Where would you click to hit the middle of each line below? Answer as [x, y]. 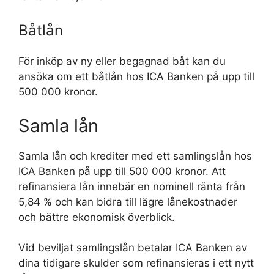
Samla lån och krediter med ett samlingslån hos [135, 156]
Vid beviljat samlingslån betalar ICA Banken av [133, 248]
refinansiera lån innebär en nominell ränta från [132, 186]
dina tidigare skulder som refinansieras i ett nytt [136, 263]
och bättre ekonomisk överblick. [97, 217]
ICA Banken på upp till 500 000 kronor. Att [122, 171]
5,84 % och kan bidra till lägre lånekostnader [128, 202]
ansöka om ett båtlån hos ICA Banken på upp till [136, 76]
